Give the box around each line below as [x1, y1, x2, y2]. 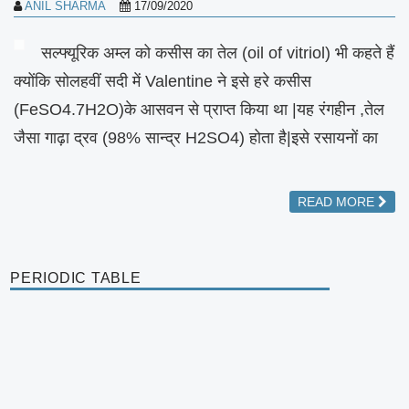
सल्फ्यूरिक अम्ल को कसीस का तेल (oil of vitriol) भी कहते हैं [41, 44, 394, 62]
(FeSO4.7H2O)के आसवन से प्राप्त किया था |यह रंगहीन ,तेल [14, 100, 384, 119]
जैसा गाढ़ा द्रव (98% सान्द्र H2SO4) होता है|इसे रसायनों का [14, 129, 378, 147]
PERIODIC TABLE [10, 269, 142, 286]
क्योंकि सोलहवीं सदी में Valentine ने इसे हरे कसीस [14, 72, 311, 90]
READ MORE [298, 194, 378, 209]
